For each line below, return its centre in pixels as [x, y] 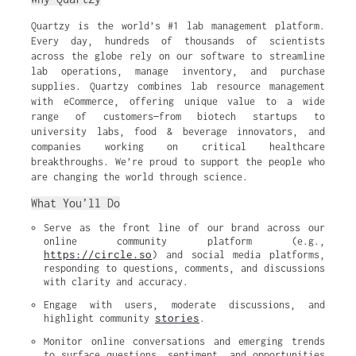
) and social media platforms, [238, 255]
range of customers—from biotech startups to [178, 116]
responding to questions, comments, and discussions [184, 268]
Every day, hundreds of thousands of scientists [178, 41]
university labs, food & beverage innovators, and [178, 132]
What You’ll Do [75, 203]
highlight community [99, 318]
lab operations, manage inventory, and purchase [178, 71]
